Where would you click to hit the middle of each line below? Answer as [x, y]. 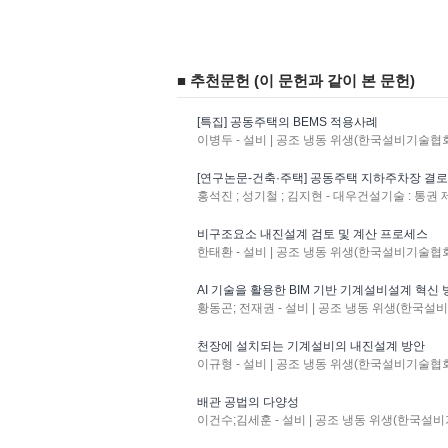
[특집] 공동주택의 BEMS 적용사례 [287, 122]
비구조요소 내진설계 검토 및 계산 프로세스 [312, 234]
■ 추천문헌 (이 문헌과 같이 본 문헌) [296, 80]
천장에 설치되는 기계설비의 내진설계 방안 [311, 346]
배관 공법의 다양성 [248, 402]
